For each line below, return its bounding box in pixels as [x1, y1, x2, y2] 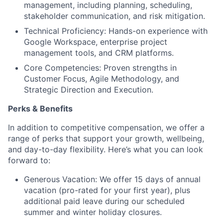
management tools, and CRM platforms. [24, 48, 174, 58]
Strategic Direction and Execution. [24, 85, 153, 95]
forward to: [8, 155, 50, 166]
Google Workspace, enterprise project [24, 37, 167, 47]
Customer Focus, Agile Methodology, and [24, 74, 179, 84]
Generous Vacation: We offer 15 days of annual [24, 174, 201, 185]
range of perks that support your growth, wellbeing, [8, 133, 204, 144]
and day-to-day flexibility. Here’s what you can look [8, 144, 203, 155]
